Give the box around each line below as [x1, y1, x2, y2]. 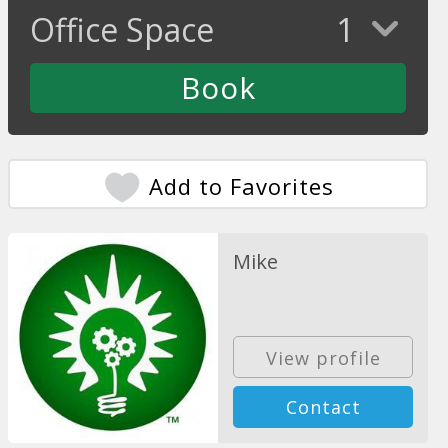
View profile [265, 345, 381, 370]
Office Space [30, 8, 215, 51]
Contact [285, 394, 361, 419]
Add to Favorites [149, 171, 335, 201]
